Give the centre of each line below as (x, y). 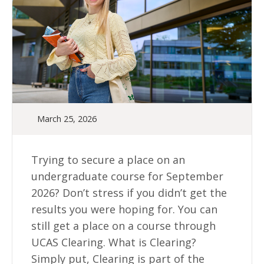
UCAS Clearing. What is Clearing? (114, 242)
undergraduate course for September (127, 176)
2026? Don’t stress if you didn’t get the (129, 192)
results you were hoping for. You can (124, 209)
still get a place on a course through (123, 225)
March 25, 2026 (67, 118)
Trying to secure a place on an (108, 159)
